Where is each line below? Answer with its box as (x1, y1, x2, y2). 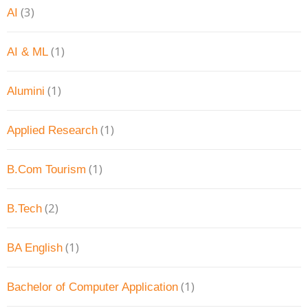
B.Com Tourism (7, 163, 86, 177)
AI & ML (7, 45, 48, 58)
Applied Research (7, 124, 98, 137)
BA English (7, 241, 63, 255)
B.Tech (7, 202, 42, 216)
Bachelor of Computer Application (7, 280, 178, 294)
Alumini (7, 85, 45, 98)
